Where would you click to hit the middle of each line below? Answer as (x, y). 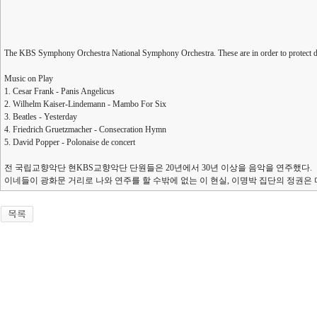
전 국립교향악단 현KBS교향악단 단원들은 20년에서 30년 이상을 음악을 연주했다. (158, 168)
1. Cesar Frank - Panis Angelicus (59, 91)
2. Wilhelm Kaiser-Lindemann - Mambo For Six (85, 104)
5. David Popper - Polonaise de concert (70, 142)
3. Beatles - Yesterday (41, 117)
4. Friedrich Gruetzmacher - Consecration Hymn (85, 129)
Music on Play (29, 79)
